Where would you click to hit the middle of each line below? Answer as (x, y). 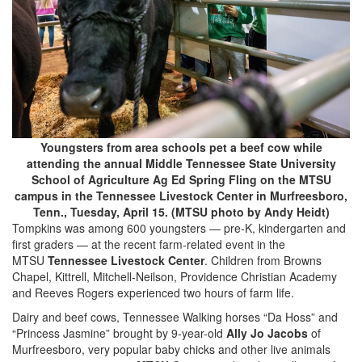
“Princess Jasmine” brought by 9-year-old (119, 333)
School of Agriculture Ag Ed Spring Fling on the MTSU (181, 179)
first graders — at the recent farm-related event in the (149, 244)
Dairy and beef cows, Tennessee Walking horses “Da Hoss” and (175, 316)
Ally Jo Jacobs (269, 333)
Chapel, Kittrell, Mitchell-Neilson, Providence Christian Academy (175, 276)
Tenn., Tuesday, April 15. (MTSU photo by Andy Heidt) (181, 211)
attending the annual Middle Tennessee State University (181, 163)
